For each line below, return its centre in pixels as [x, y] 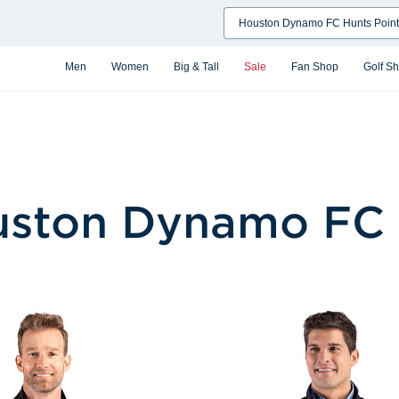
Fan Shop [315, 67]
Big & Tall [196, 67]
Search [243, 17]
